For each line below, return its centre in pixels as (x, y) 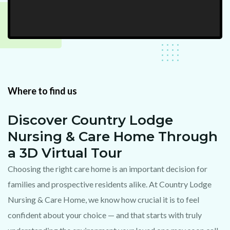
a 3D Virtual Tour (65, 153)
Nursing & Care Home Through (113, 137)
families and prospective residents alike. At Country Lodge (110, 184)
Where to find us (42, 91)
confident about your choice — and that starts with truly (105, 215)
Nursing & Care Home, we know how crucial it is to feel (103, 200)
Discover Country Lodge (90, 120)
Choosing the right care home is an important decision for (108, 169)
